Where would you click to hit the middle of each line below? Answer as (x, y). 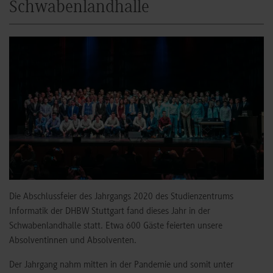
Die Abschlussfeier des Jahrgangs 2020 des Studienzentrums (121, 197)
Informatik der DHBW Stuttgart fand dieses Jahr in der (110, 212)
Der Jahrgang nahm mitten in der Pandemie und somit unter (121, 265)
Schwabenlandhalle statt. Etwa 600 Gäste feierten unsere (116, 226)
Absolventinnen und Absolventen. (73, 241)
